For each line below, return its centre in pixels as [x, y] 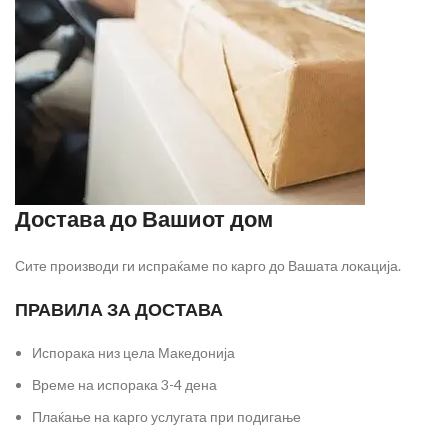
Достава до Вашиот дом [144, 219]
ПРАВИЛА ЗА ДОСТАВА [119, 309]
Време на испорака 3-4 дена [124, 384]
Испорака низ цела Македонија [133, 352]
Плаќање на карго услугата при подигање [166, 416]
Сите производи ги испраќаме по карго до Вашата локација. [208, 265]
